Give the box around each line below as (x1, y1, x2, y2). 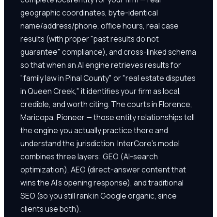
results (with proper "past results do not (20, 33, 159, 44)
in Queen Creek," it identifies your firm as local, (20, 85, 181, 96)
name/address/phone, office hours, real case (20, 20, 179, 31)
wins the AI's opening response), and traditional (20, 177, 184, 188)
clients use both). (20, 203, 81, 214)
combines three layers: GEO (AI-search (20, 151, 158, 162)
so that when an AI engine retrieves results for (20, 59, 181, 70)
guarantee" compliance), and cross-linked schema (20, 46, 196, 57)
